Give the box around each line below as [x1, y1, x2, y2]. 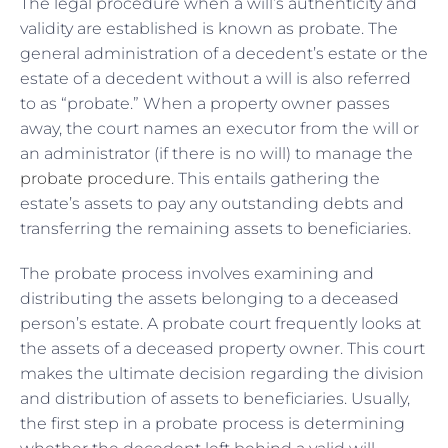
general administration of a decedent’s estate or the [20, 43, 428, 63]
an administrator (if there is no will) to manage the [20, 143, 413, 163]
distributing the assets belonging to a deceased [20, 288, 399, 308]
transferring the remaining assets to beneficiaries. [20, 218, 415, 238]
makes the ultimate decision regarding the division [20, 363, 424, 383]
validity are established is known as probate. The [20, 18, 398, 38]
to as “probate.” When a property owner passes [20, 93, 390, 113]
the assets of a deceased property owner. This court [20, 338, 425, 358]
